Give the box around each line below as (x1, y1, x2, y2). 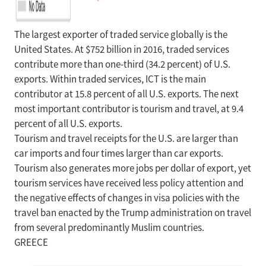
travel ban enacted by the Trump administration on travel (14, 207, 251, 219)
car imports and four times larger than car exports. (14, 147, 223, 160)
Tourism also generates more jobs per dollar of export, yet (14, 162, 251, 175)
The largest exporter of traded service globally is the (14, 28, 227, 41)
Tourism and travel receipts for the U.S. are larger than (14, 132, 238, 145)
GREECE (14, 236, 48, 249)
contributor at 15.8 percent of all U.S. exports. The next (14, 88, 239, 100)
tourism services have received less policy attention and (14, 177, 243, 189)
